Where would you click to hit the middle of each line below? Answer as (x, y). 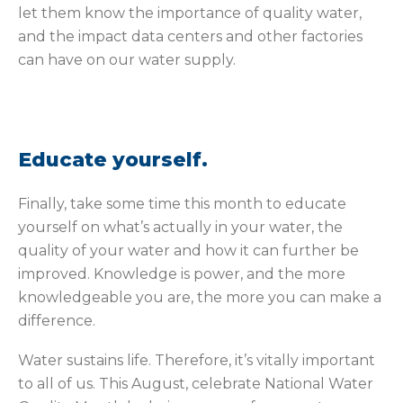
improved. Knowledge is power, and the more (182, 274)
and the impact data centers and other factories (190, 37)
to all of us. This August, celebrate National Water (196, 384)
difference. (57, 321)
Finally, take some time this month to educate (182, 204)
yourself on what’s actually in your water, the (180, 228)
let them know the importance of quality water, (190, 13)
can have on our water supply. (127, 60)
